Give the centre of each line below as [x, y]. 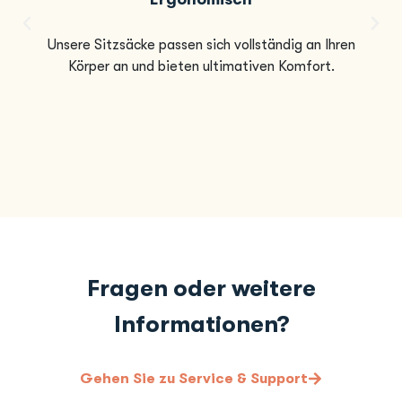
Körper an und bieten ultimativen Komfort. [201, 66]
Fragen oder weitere [201, 288]
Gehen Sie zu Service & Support [194, 379]
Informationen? [201, 324]
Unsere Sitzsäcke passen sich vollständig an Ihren [201, 45]
